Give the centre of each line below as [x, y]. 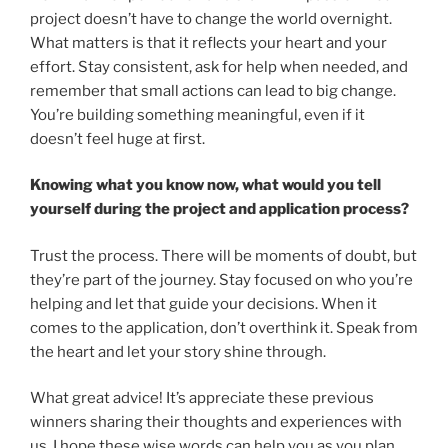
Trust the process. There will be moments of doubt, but [223, 255]
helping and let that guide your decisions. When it [203, 303]
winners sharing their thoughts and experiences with [216, 422]
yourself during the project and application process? [219, 209]
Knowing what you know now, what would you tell [205, 185]
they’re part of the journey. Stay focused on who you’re [221, 279]
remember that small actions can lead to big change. [213, 90]
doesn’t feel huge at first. [117, 138]
